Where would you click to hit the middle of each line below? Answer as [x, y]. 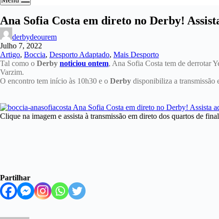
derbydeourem [34, 37]
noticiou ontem [84, 63]
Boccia [35, 55]
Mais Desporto [136, 55]
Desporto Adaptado [79, 55]
